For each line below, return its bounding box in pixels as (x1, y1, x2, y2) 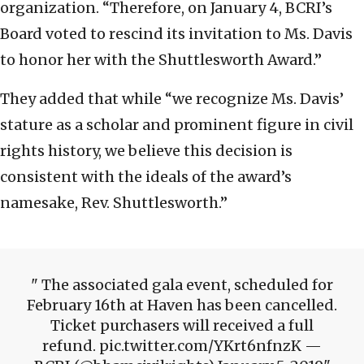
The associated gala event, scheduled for (38, 275, 333, 295)
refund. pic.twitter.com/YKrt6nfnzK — (42, 336, 322, 356)
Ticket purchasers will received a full (50, 316, 314, 336)
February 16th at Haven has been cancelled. (27, 296, 337, 315)
